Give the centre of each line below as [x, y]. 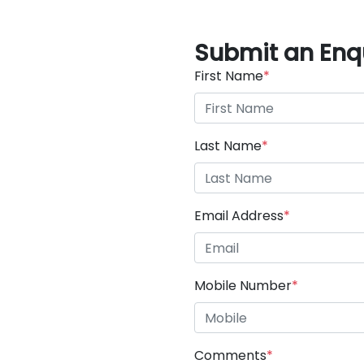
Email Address [239, 216]
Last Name [228, 146]
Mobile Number [243, 286]
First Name [229, 76]
